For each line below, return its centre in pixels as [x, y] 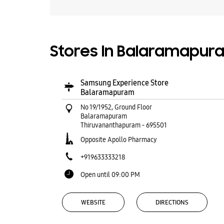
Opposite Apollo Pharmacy [118, 139]
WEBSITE [93, 202]
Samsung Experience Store [124, 83]
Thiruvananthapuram [110, 125]
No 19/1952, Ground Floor [116, 107]
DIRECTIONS [172, 202]
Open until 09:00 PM [110, 174]
